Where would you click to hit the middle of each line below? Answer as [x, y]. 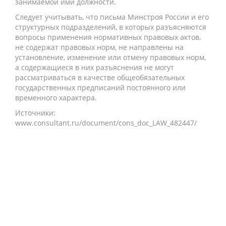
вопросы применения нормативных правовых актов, [108, 37]
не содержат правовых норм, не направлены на [99, 47]
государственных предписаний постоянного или [100, 88]
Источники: [35, 113]
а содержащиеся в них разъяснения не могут [95, 67]
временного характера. [56, 98]
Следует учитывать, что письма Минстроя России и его [112, 17]
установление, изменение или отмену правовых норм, [110, 57]
